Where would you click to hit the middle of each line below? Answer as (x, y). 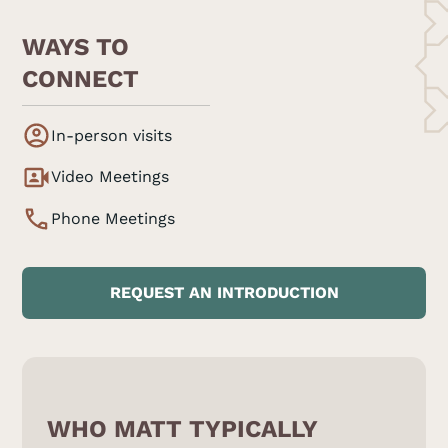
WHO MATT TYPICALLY (183, 428)
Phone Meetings (113, 219)
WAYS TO (76, 47)
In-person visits (112, 135)
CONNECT (81, 79)
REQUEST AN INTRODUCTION (224, 292)
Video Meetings (110, 177)
